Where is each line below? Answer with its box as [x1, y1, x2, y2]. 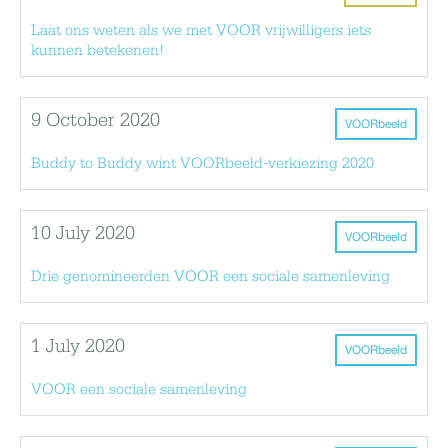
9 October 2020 [31, 110, 160, 131]
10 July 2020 [31, 223, 135, 244]
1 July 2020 [31, 336, 125, 357]
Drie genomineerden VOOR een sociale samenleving [31, 268, 390, 285]
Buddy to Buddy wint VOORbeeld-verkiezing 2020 [31, 155, 374, 172]
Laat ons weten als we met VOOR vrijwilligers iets [31, 22, 371, 39]
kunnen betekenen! [31, 42, 164, 59]
